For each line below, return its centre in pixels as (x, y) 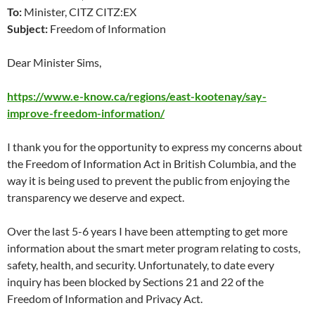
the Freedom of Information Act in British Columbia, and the (152, 163)
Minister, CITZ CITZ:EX (79, 12)
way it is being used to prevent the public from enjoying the (148, 180)
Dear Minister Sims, (54, 62)
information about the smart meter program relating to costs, (154, 248)
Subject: (27, 28)
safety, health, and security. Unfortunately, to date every (141, 265)
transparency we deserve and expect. (96, 197)
